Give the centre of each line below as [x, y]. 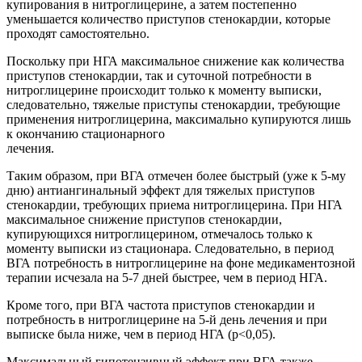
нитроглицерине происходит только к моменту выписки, [164, 90]
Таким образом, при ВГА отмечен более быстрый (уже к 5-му [176, 175]
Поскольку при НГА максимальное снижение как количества [175, 61]
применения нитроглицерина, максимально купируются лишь [179, 119]
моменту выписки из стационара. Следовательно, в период [170, 248]
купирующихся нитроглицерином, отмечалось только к [160, 234]
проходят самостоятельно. [78, 33]
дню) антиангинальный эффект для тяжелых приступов [161, 190]
